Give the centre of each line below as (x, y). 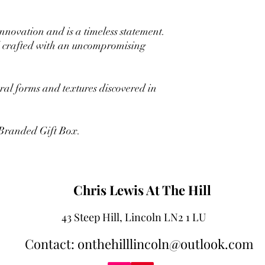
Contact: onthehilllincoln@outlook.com (139, 244)
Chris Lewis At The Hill (142, 190)
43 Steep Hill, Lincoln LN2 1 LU (134, 217)
